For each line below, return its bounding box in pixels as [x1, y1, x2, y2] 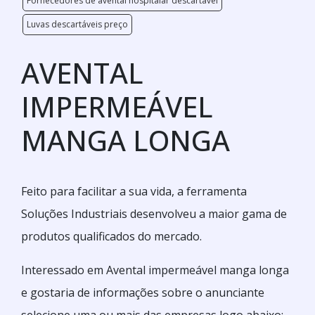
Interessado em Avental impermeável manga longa [21, 262, 289, 278]
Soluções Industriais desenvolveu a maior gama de [21, 206, 287, 221]
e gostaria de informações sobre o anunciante [21, 285, 264, 300]
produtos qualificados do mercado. [21, 229, 202, 244]
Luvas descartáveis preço [27, 18, 128, 30]
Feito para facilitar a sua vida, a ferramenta [21, 184, 247, 199]
